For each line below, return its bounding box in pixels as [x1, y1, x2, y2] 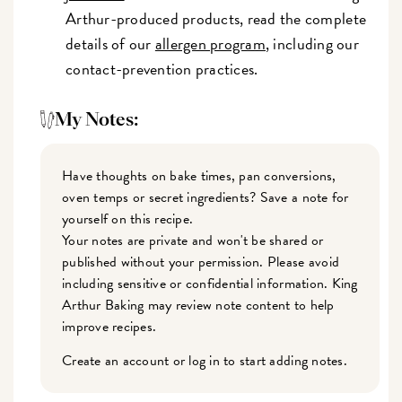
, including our [265, 31, 359, 57]
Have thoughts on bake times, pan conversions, [62, 165, 336, 188]
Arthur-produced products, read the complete [66, 6, 367, 31]
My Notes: [55, 110, 139, 130]
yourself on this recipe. [62, 208, 194, 231]
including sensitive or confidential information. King [62, 273, 358, 295]
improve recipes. [62, 316, 157, 338]
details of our [66, 31, 155, 57]
